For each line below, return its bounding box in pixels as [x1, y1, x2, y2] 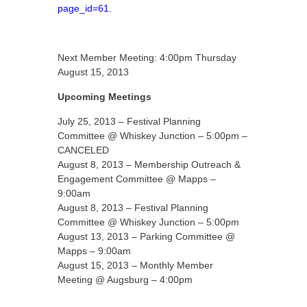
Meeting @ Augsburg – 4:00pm [58, 274, 193, 285]
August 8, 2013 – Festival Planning [58, 202, 208, 213]
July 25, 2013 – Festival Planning [58, 116, 201, 127]
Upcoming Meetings [58, 91, 151, 102]
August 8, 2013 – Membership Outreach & [58, 159, 241, 170]
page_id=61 [58, 3, 109, 14]
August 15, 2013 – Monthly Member [58, 260, 213, 271]
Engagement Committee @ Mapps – [58, 173, 216, 184]
